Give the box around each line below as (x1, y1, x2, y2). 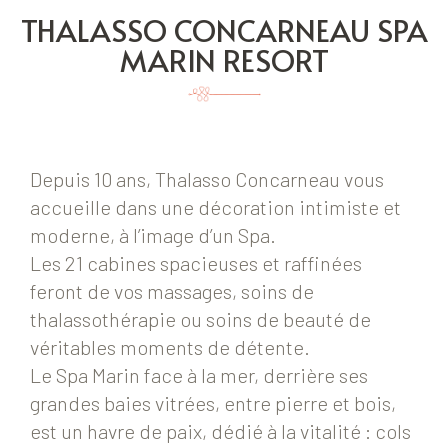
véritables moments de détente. (30, 335, 310, 360)
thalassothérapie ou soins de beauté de (30, 307, 371, 332)
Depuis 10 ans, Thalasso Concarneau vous (30, 167, 384, 192)
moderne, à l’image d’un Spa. (30, 223, 276, 248)
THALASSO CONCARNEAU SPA (20, 9, 428, 50)
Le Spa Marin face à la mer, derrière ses (30, 363, 368, 388)
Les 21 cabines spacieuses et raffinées (30, 251, 362, 276)
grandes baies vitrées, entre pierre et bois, (30, 391, 396, 416)
